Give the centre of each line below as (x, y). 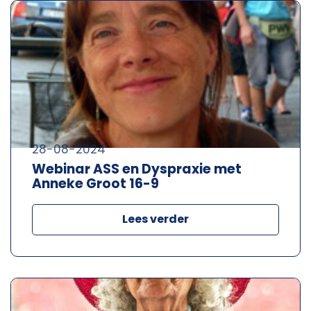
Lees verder (155, 219)
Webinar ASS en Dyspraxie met (137, 169)
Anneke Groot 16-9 (95, 183)
